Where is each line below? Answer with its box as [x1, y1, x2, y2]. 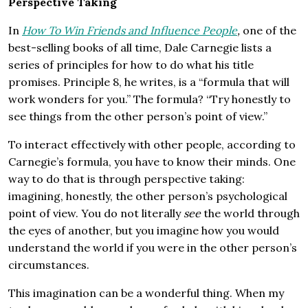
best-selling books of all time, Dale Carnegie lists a [8, 41, 272, 55]
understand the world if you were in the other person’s [8, 241, 297, 255]
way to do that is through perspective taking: [8, 172, 245, 186]
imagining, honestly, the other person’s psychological [8, 189, 287, 203]
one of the [243, 23, 296, 38]
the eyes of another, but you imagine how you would [8, 223, 279, 238]
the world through [201, 206, 300, 221]
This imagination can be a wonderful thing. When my [8, 286, 284, 300]
